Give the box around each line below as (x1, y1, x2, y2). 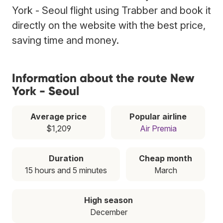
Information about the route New (12, 70, 194, 85)
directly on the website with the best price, (12, 19, 206, 31)
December (90, 207, 127, 217)
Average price (30, 111, 87, 121)
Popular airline (129, 111, 187, 121)
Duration (48, 153, 84, 163)
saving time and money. (12, 34, 119, 46)
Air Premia (139, 123, 177, 133)
